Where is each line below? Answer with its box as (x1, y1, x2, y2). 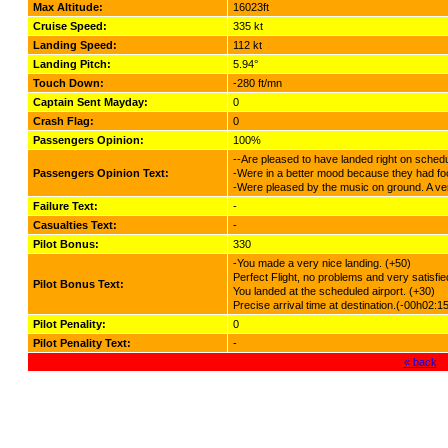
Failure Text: (33, 200, 98, 212)
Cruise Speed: (33, 20, 107, 32)
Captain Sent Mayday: (33, 96, 148, 108)
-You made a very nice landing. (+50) (233, 257, 411, 269)
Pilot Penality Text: (33, 337, 131, 349)
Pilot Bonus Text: (33, 278, 124, 290)
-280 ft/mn (233, 77, 282, 89)
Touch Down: (33, 77, 104, 89)
